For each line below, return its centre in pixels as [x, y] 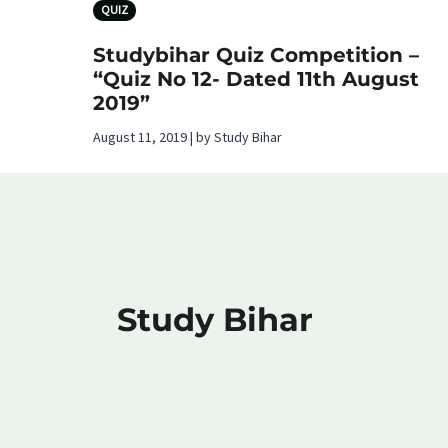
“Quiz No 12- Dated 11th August [256, 78]
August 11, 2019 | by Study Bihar [187, 137]
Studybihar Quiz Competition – [256, 54]
